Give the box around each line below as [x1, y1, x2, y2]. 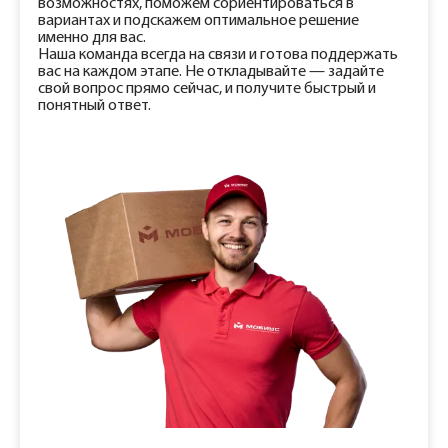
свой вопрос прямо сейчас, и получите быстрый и [38, 81, 376, 97]
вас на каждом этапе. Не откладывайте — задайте [38, 64, 384, 80]
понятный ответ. [38, 98, 151, 114]
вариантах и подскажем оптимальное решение [38, 13, 359, 29]
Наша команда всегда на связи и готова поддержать [38, 47, 398, 63]
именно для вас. [38, 30, 146, 46]
